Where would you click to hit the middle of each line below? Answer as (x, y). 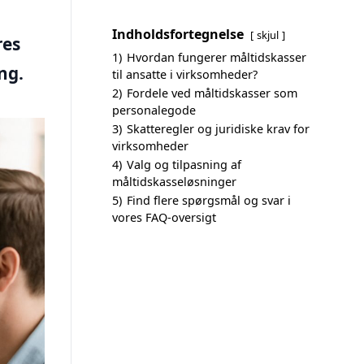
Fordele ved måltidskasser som (212, 93)
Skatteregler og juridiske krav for (218, 129)
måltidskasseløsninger (174, 182)
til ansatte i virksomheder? (185, 74)
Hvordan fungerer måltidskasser (217, 57)
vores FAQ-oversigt (164, 217)
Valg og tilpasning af (184, 165)
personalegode (154, 110)
